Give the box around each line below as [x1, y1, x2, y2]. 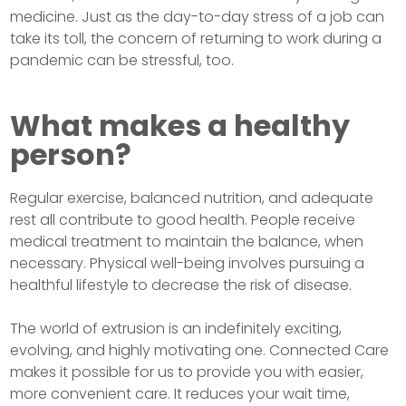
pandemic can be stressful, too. [10, 50, 235, 71]
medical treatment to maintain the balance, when [10, 231, 364, 252]
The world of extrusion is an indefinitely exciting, [10, 318, 343, 339]
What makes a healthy [10, 105, 351, 146]
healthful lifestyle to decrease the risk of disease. [10, 275, 353, 295]
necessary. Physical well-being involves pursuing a [10, 253, 365, 274]
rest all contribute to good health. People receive [10, 209, 356, 230]
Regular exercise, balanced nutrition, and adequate [10, 188, 374, 208]
